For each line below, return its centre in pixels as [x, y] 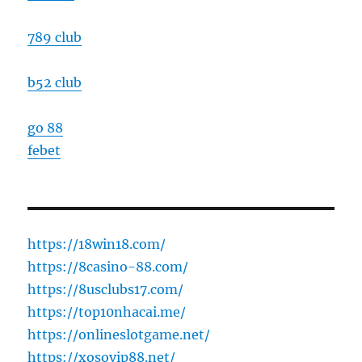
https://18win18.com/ [97, 244]
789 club [55, 38]
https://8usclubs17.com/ [106, 290]
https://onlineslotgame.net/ [119, 335]
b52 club [55, 83]
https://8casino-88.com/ [108, 267]
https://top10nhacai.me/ [107, 312]
